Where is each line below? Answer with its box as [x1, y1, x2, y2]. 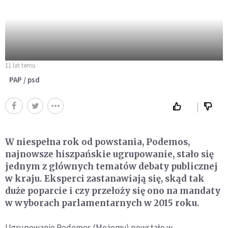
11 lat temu [5, 61, 36, 70]
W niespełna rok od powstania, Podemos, [5, 136, 190, 148]
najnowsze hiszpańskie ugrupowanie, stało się [5, 148, 214, 160]
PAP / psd [9, 74, 40, 84]
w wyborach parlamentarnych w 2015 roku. [5, 197, 199, 209]
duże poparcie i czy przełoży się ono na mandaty [5, 185, 220, 196]
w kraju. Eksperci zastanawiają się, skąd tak [5, 173, 205, 184]
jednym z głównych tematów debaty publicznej [5, 160, 218, 172]
